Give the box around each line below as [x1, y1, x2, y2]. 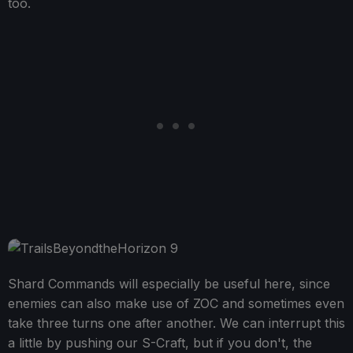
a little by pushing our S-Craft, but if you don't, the [8, 335, 312, 351]
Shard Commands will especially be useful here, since [8, 276, 330, 292]
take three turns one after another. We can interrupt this [8, 315, 345, 332]
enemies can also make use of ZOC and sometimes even [8, 295, 344, 312]
